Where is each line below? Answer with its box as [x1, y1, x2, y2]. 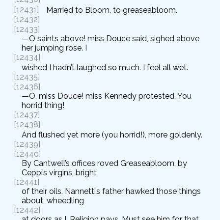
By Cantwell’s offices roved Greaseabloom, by [22, 158, 187, 168]
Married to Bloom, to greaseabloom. [46, 5, 177, 15]
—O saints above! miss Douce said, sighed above [22, 34, 199, 44]
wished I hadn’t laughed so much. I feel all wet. [22, 62, 188, 72]
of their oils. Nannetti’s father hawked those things [22, 186, 201, 196]
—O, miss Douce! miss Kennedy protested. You [22, 91, 192, 101]
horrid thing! [22, 100, 64, 110]
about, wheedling [22, 195, 84, 205]
